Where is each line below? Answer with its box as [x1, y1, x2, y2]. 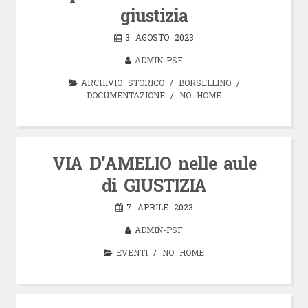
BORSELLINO [178, 76, 231, 88]
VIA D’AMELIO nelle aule [52, 151, 256, 175]
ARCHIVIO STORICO [80, 76, 164, 88]
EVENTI [116, 246, 148, 258]
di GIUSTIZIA [102, 173, 206, 197]
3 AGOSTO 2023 [125, 31, 194, 43]
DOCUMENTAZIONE [87, 89, 165, 100]
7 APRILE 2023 [126, 201, 193, 212]
